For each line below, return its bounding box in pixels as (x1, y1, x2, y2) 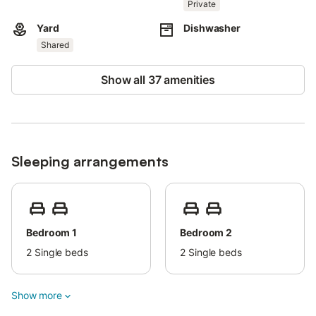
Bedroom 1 (26, 226, 78, 238)
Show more (11, 289, 62, 301)
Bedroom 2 (180, 226, 233, 238)
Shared (41, 39, 69, 50)
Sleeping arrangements (11, 152, 169, 170)
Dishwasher (183, 22, 241, 34)
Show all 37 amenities (101, 73, 215, 87)
